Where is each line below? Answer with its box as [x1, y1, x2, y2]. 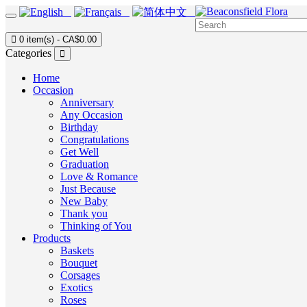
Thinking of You [60, 220, 132, 232]
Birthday [60, 121, 98, 133]
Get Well [60, 146, 99, 158]
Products [33, 232, 71, 244]
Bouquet [60, 257, 97, 269]
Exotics [60, 282, 93, 293]
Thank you [60, 208, 108, 219]
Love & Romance [60, 171, 138, 182]
